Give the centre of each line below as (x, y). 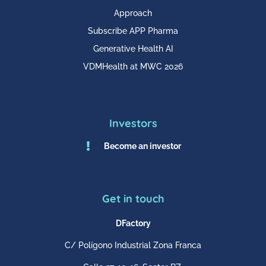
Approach (133, 13)
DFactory (133, 224)
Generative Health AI (133, 49)
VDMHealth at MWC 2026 (133, 67)
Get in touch (133, 199)
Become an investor (142, 146)
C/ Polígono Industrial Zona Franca (133, 246)
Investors (133, 123)
